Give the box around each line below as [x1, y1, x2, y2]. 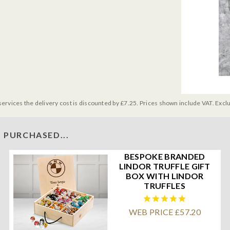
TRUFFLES [144, 180, 186, 190]
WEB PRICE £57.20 [128, 206, 201, 217]
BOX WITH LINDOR [125, 170, 204, 181]
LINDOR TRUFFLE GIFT [119, 161, 210, 171]
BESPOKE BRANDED [124, 151, 205, 161]
